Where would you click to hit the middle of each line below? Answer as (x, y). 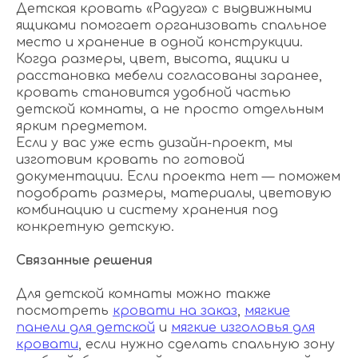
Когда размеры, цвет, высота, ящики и (153, 60)
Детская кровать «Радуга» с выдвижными (164, 9)
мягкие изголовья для (243, 328)
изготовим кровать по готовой (130, 160)
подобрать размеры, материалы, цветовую (174, 194)
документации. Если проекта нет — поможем (178, 177)
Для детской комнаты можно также (143, 294)
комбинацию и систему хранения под (147, 211)
